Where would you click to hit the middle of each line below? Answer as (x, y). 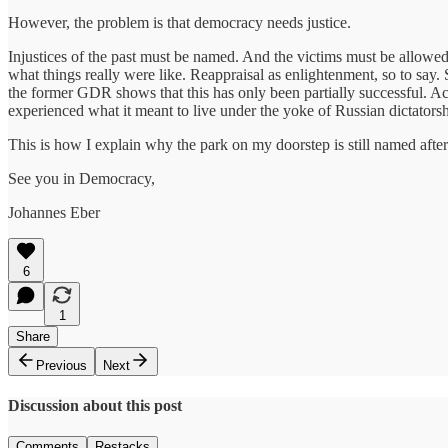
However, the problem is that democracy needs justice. (179, 22)
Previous (61, 365)
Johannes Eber (54, 212)
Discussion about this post (95, 405)
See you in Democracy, (81, 178)
